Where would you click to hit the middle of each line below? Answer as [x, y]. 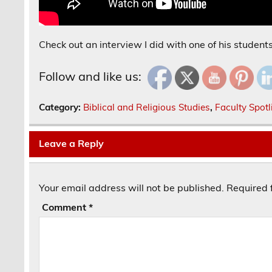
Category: [61, 107]
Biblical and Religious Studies [147, 107]
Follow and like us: [90, 76]
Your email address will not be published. [132, 187]
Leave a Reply [72, 144]
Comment [66, 207]
